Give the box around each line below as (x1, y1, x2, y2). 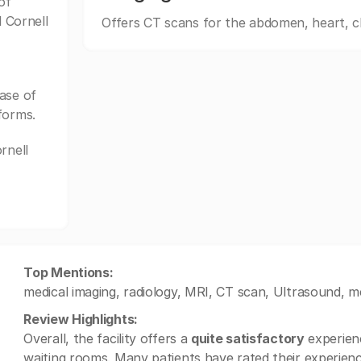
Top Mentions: (23, 264, 114, 280)
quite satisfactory (191, 330, 305, 346)
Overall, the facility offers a (23, 330, 192, 346)
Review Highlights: (23, 311, 138, 327)
